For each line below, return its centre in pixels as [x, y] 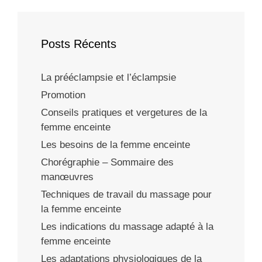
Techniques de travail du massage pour [126, 194]
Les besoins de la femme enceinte [116, 144]
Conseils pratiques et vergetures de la [124, 112]
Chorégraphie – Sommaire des [107, 162]
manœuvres [67, 177]
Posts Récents [79, 44]
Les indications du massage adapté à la [127, 226]
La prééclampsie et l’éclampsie [108, 77]
